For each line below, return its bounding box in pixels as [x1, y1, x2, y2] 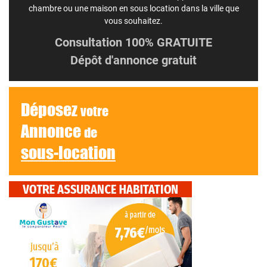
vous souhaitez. [104, 15, 163, 26]
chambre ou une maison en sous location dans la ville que [28, 3, 239, 13]
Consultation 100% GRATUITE [55, 35, 212, 49]
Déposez [21, 99, 80, 120]
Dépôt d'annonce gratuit [70, 52, 197, 67]
